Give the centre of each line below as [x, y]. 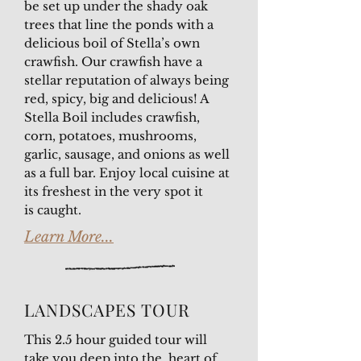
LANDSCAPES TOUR [107, 309]
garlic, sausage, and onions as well [127, 154]
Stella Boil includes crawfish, [112, 117]
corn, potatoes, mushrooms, [110, 136]
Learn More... [69, 237]
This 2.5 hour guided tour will [116, 340]
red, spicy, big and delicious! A [116, 99]
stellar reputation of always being [127, 80]
